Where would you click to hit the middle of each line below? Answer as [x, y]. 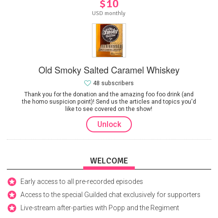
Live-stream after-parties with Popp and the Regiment [100, 208]
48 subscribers [113, 83]
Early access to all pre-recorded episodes [82, 182]
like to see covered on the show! [109, 109]
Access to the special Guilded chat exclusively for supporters [110, 195]
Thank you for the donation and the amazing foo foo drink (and [109, 94]
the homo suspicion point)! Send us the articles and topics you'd [109, 101]
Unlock [109, 124]
